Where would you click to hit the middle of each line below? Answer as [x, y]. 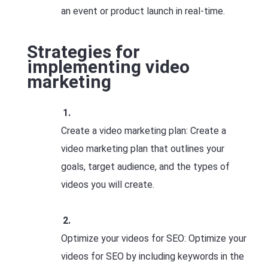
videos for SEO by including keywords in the [153, 256]
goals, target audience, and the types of [145, 167]
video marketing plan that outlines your [143, 149]
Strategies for [83, 52]
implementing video [108, 67]
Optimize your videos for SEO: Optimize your [154, 238]
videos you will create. [108, 185]
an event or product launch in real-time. [143, 11]
